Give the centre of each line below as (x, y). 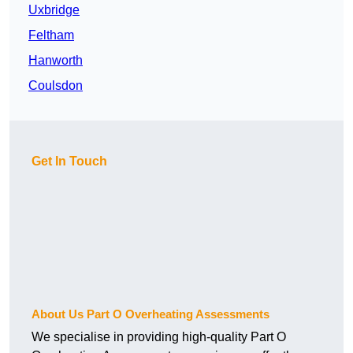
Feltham (51, 35)
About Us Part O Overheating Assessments (150, 314)
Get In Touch (69, 162)
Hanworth (56, 61)
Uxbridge (54, 10)
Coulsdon (56, 86)
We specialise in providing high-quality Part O (159, 337)
